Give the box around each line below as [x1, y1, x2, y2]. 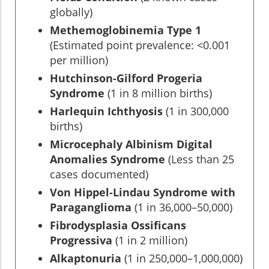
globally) [50, 4, 92, 19]
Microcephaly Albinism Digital [50, 136, 213, 151]
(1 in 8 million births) [104, 85, 212, 100]
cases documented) [50, 166, 148, 181]
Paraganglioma [50, 199, 131, 214]
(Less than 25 [165, 151, 234, 166]
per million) [50, 52, 108, 67]
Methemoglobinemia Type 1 [50, 22, 201, 37]
